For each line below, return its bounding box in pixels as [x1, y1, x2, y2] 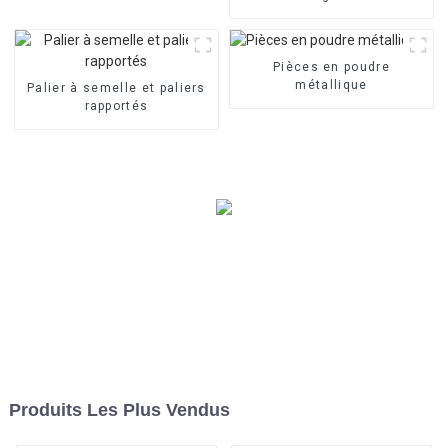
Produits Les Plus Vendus [8, 400, 230, 421]
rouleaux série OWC [264, 5, 399, 20]
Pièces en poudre [272, 59, 391, 74]
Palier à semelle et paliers [27, 80, 206, 95]
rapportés [84, 98, 149, 113]
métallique [295, 77, 368, 92]
